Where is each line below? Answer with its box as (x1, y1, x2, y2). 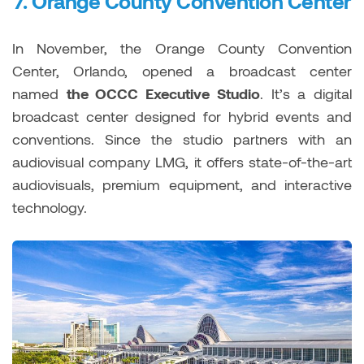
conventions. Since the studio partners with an (12, 129, 352, 148)
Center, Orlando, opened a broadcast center (12, 61, 352, 80)
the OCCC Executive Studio (66, 84, 260, 102)
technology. (12, 197, 87, 216)
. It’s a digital (259, 84, 353, 102)
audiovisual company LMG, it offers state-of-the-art (12, 152, 352, 171)
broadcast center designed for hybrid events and (12, 106, 352, 125)
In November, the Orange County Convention (12, 38, 352, 57)
